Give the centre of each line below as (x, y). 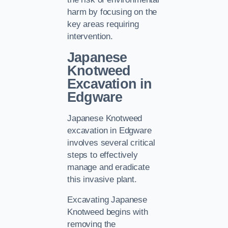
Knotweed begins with (108, 212)
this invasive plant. (102, 179)
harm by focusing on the (112, 12)
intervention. (90, 36)
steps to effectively (103, 155)
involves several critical (111, 142)
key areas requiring (103, 24)
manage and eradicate (108, 167)
